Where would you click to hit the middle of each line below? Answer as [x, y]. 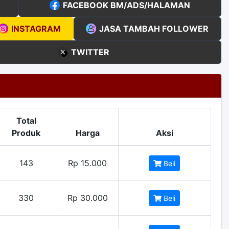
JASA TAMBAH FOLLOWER [154, 29]
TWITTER [90, 52]
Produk [26, 133]
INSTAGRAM [36, 29]
